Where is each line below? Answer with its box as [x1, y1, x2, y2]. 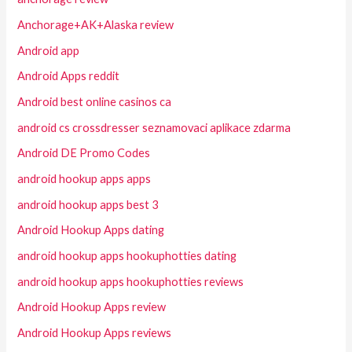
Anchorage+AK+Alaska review [17, 18, 174, 32]
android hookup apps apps [17, 171, 152, 185]
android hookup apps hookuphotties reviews [17, 274, 244, 288]
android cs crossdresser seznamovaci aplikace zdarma [17, 120, 291, 134]
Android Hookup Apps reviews [17, 325, 172, 339]
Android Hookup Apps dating [17, 223, 165, 237]
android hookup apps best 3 [17, 197, 159, 211]
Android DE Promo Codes [17, 146, 151, 160]
